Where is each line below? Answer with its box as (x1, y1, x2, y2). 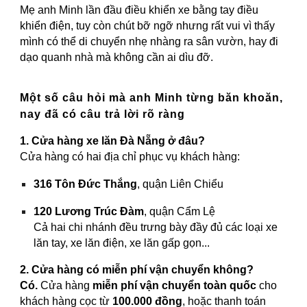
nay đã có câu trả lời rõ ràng (20, 108, 186, 120)
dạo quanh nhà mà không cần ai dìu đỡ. (20, 51, 214, 64)
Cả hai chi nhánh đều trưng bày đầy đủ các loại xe (34, 221, 278, 233)
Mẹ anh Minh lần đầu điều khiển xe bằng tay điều (20, 4, 259, 16)
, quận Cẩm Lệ (144, 205, 216, 217)
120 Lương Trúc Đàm (34, 205, 145, 217)
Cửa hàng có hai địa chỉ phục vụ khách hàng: (20, 150, 241, 162)
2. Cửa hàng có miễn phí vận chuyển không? (20, 263, 254, 275)
